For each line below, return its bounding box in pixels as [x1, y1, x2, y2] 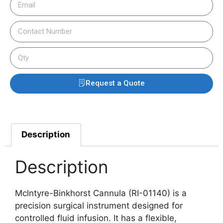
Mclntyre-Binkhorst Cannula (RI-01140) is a [15, 188, 187, 198]
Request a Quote [86, 79, 145, 88]
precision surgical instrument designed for [15, 200, 183, 211]
